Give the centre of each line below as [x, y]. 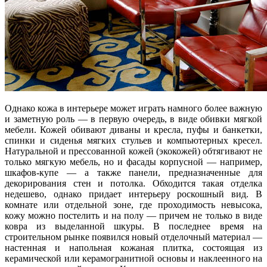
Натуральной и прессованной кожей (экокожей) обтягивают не [133, 151]
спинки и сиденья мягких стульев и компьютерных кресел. [133, 140]
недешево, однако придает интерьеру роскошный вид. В [133, 194]
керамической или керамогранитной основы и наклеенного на [133, 258]
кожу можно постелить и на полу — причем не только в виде [133, 215]
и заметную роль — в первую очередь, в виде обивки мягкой [133, 119]
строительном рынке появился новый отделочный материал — [133, 237]
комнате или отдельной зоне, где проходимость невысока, [133, 204]
